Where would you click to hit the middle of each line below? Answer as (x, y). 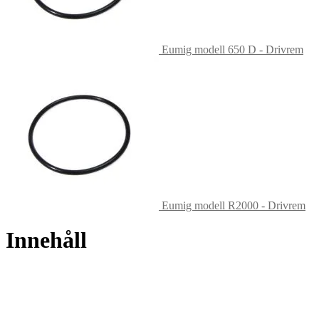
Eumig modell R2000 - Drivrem (234, 205)
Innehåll (46, 240)
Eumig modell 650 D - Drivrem (232, 49)
